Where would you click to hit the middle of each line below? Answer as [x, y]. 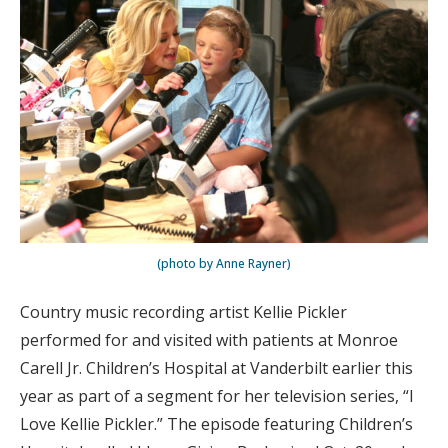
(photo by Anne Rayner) [224, 263]
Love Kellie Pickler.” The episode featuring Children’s [216, 423]
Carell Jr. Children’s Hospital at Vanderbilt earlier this [216, 367]
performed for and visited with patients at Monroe [209, 339]
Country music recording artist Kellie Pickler [183, 311]
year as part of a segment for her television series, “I [217, 395]
